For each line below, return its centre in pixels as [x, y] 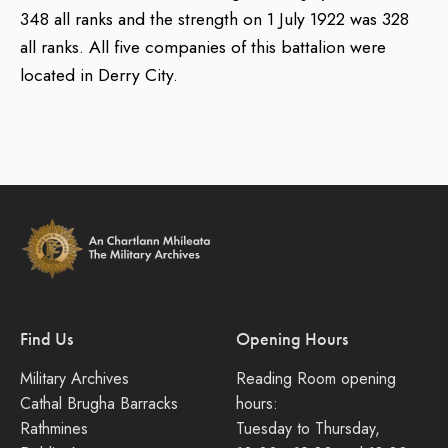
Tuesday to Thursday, [308, 429]
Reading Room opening [316, 379]
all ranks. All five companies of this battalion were [203, 47]
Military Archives [74, 379]
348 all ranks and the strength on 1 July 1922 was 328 [214, 19]
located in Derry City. [99, 75]
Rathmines [54, 429]
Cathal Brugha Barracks [99, 404]
